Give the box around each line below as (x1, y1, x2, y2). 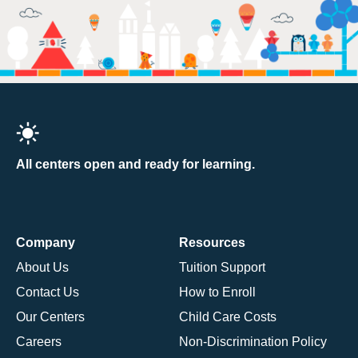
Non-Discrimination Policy (179, 334, 327, 348)
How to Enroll (179, 284, 256, 299)
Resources (179, 235, 245, 249)
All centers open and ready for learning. (16, 157, 255, 171)
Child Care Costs (179, 309, 276, 324)
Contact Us (16, 284, 79, 299)
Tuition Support (179, 260, 265, 274)
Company (16, 235, 75, 249)
